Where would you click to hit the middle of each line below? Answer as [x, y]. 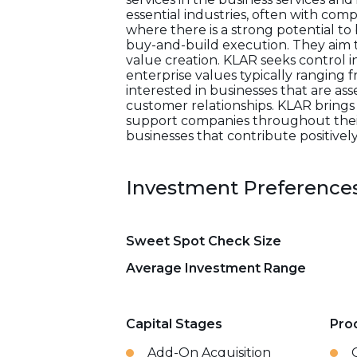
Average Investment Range [216, 268]
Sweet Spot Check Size [204, 241]
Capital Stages [174, 324]
